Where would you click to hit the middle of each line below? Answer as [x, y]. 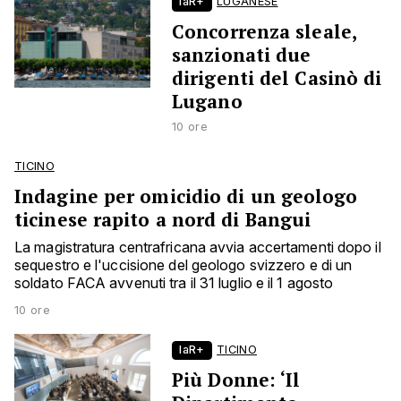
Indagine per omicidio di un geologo [186, 196]
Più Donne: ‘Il [236, 380]
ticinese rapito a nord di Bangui [163, 220]
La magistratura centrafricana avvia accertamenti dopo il [198, 247]
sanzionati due [242, 55]
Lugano [207, 102]
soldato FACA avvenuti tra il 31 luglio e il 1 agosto [174, 283]
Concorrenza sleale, [264, 32]
